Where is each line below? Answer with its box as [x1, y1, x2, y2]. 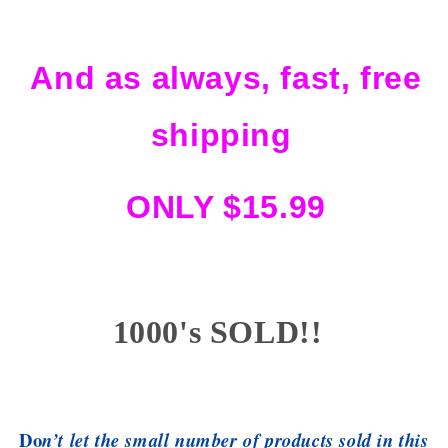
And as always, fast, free [30, 60, 422, 97]
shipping [150, 117, 302, 154]
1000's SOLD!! [112, 314, 340, 351]
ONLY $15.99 [126, 189, 326, 226]
